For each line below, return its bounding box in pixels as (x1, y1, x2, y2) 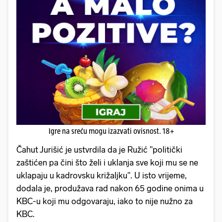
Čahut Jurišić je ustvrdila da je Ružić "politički (16, 145, 182, 155)
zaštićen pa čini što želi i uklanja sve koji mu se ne (16, 158, 198, 168)
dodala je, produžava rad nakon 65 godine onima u (16, 183, 204, 194)
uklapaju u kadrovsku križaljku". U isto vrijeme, (16, 170, 187, 181)
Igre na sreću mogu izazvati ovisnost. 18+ (48, 127, 174, 136)
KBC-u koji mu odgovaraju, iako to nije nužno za (16, 196, 193, 207)
